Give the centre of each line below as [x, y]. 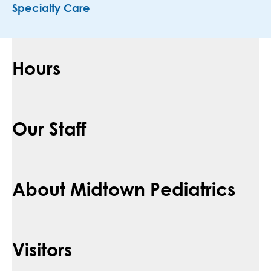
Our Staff [49, 128]
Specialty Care [51, 9]
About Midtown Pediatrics [124, 189]
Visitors [42, 249]
